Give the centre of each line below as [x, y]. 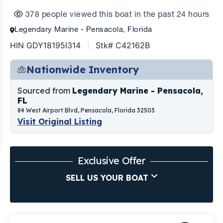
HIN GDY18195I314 [45, 46]
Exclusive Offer [111, 161]
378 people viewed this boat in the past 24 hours [116, 16]
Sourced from [45, 91]
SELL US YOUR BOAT [107, 178]
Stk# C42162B [123, 46]
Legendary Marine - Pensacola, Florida [83, 30]
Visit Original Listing [60, 122]
